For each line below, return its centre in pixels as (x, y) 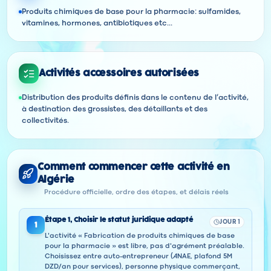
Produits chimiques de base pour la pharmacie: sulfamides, (131, 12)
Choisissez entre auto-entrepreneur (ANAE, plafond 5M (139, 256)
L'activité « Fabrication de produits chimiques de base (140, 236)
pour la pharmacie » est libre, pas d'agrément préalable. (145, 246)
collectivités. (45, 121)
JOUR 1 (230, 222)
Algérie (56, 180)
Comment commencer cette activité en (133, 167)
